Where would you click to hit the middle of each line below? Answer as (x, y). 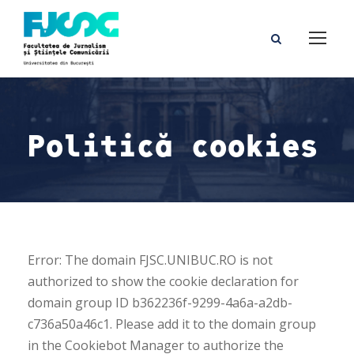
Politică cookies (173, 144)
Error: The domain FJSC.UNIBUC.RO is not (150, 260)
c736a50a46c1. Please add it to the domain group (172, 324)
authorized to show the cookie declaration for (163, 282)
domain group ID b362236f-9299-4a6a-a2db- (160, 303)
